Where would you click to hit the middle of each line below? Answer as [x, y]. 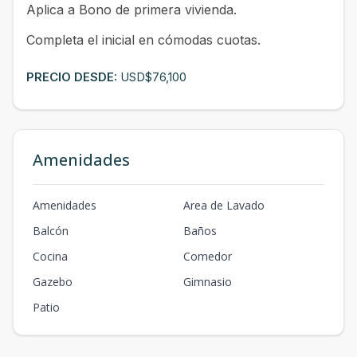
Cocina [50, 256]
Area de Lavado [224, 205]
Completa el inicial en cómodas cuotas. [143, 39]
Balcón [51, 230]
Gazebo [53, 281]
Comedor [208, 256]
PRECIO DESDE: [73, 76]
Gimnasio [208, 281]
